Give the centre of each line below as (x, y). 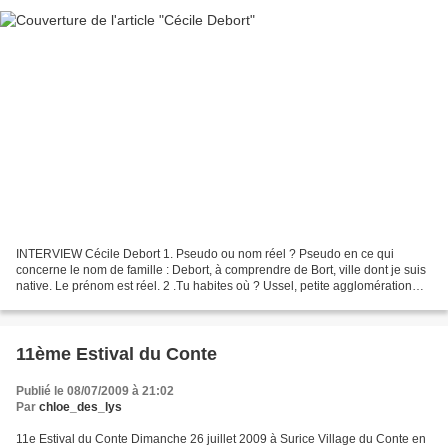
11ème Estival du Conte (116, 354)
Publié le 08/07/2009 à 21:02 (95, 391)
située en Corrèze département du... (113, 302)
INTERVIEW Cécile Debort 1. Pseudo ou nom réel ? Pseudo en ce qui (205, 254)
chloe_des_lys (80, 407)
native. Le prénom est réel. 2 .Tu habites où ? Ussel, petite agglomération (214, 286)
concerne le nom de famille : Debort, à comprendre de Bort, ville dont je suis (221, 270)
